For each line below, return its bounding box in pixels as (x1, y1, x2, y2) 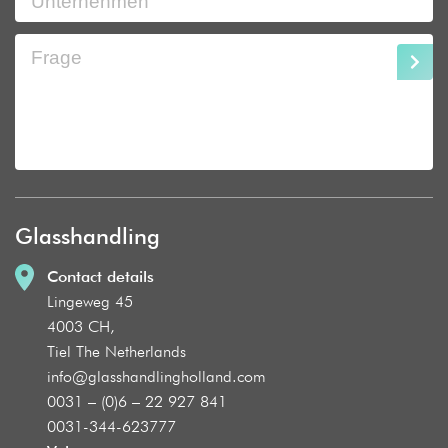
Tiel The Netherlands (47, 342, 186, 361)
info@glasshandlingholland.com (47, 367, 266, 386)
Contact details (47, 267, 154, 286)
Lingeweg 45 (47, 292, 133, 311)
